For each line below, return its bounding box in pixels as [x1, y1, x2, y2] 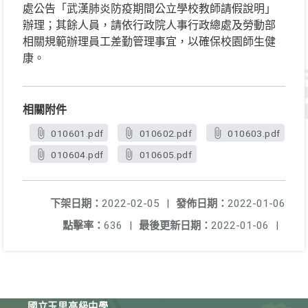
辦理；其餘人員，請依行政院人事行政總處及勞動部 [23, 19, 276, 32]
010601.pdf [51, 128, 104, 139]
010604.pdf [51, 149, 104, 160]
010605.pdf [139, 149, 192, 160]
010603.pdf [228, 128, 280, 139]
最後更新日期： [139, 219, 211, 232]
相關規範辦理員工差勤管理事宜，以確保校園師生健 [23, 35, 276, 48]
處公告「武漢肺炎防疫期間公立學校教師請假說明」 [23, 2, 276, 15]
